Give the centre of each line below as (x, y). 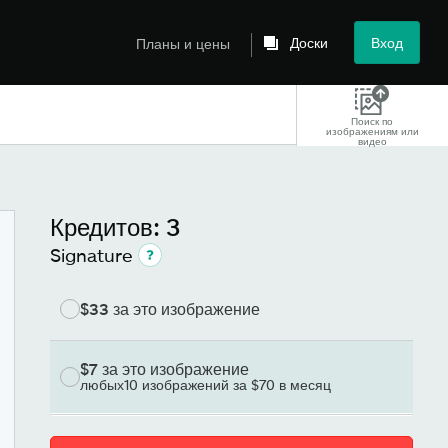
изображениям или (372, 130)
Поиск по (372, 120)
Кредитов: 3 (115, 226)
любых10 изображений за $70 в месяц (205, 384)
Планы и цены (183, 43)
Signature (91, 255)
